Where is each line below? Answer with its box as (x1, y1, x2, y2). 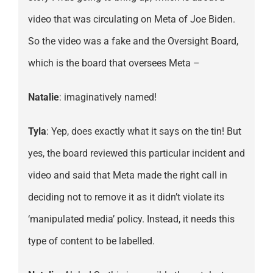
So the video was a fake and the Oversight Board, (27, 35, 238, 48)
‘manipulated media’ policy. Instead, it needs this (27, 213, 235, 225)
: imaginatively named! (58, 91, 157, 104)
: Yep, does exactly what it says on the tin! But (46, 126, 241, 138)
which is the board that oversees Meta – (27, 57, 200, 69)
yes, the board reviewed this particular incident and (27, 147, 245, 160)
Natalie (27, 91, 59, 104)
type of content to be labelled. (27, 235, 155, 247)
